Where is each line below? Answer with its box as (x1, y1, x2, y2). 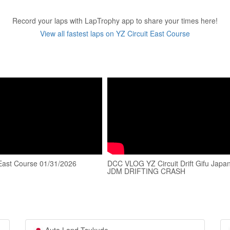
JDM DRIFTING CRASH (107, 166, 185, 176)
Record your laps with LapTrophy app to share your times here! (12, 15, 218, 26)
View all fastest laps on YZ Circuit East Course (40, 28, 190, 39)
